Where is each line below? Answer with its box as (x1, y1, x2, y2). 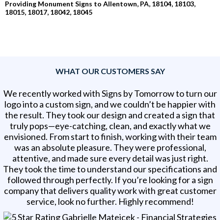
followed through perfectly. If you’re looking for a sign (7, 174, 213, 186)
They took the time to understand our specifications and (3, 164, 217, 175)
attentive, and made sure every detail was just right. (12, 153, 208, 164)
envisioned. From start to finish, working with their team (3, 131, 217, 142)
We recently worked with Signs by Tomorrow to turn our (3, 88, 217, 99)
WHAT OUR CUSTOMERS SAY (55, 66, 165, 76)
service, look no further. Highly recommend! (26, 196, 194, 207)
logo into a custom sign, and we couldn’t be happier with (4, 99, 216, 110)
